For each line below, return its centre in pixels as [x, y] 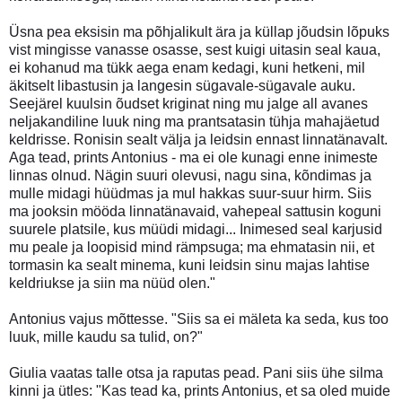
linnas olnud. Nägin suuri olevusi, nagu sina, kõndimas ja [190, 175]
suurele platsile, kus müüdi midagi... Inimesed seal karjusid [196, 229]
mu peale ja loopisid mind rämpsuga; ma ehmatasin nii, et [192, 247]
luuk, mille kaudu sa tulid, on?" [106, 336]
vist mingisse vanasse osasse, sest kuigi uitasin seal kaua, [195, 49]
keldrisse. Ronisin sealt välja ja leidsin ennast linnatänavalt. [198, 139]
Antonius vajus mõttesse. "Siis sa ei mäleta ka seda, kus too [199, 319]
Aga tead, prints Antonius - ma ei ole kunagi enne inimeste [193, 157]
